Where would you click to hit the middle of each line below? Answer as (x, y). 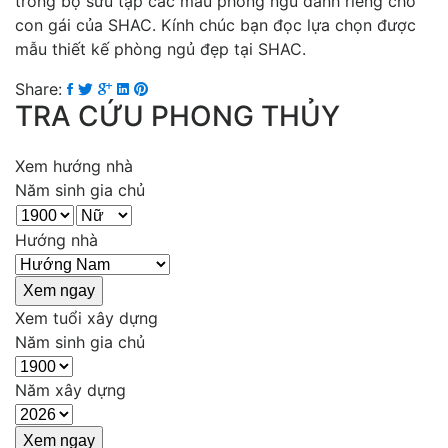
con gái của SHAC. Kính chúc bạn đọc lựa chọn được (215, 24)
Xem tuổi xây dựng (86, 317)
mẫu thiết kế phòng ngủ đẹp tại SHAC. (160, 48)
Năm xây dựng (70, 389)
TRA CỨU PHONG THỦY (177, 115)
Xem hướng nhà (74, 165)
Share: (38, 88)
